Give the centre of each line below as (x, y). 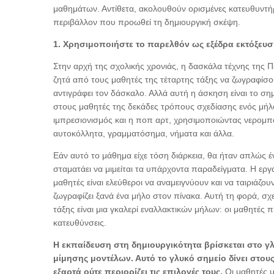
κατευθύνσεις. (80, 223)
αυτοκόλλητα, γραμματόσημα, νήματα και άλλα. (144, 134)
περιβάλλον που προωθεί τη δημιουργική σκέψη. (147, 22)
